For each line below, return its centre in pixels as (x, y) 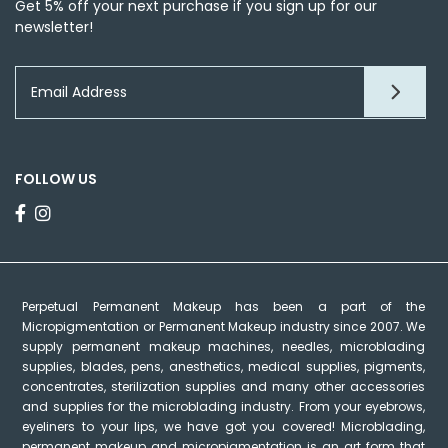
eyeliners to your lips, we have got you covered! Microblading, (224, 427)
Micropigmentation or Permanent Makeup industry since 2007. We (224, 327)
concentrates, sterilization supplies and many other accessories (224, 387)
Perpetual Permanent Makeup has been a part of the (224, 307)
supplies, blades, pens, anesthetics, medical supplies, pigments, (224, 367)
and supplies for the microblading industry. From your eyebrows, (224, 407)
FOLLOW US (56, 179)
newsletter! (54, 27)
